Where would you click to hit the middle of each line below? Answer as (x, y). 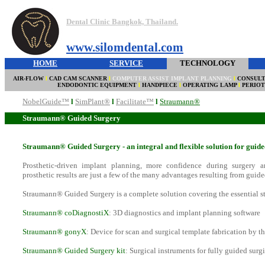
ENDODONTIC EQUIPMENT (98, 85)
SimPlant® (93, 101)
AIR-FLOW (29, 78)
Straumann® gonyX (54, 232)
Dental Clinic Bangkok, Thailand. (122, 22)
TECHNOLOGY (208, 63)
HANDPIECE (160, 85)
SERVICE (126, 63)
